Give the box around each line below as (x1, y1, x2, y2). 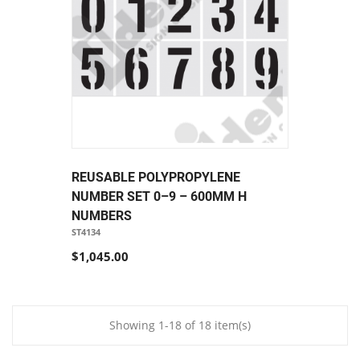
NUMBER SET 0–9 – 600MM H (72, 189, 247, 205)
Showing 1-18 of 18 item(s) (109, 317, 251, 333)
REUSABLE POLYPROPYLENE (72, 170, 240, 186)
